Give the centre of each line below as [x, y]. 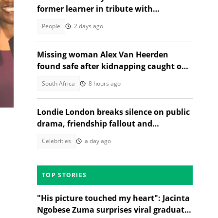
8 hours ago [105, 83]
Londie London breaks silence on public [113, 112]
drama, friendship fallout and [95, 124]
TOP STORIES [64, 175]
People [51, 26]
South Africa [58, 83]
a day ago [98, 141]
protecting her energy [79, 135]
